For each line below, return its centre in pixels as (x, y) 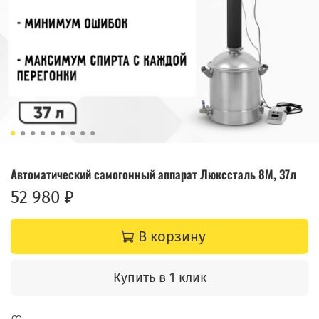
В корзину (172, 236)
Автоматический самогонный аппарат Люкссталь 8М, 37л (153, 174)
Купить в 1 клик (159, 277)
